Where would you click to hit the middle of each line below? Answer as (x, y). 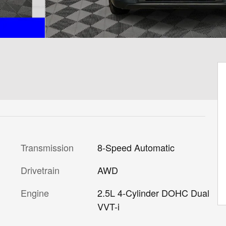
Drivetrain (40, 170)
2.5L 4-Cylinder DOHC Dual (153, 193)
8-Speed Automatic (136, 147)
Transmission (47, 147)
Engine (35, 193)
